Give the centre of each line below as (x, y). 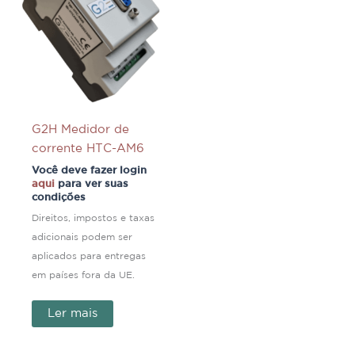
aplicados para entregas (88, 257)
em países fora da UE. (83, 276)
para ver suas (91, 183)
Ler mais (72, 314)
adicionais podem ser (82, 238)
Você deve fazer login (89, 170)
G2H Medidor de (80, 129)
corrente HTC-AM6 (88, 148)
